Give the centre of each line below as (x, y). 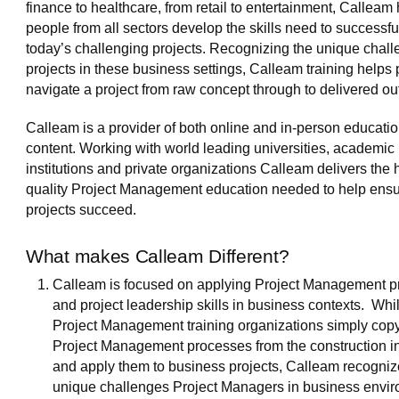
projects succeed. (81, 210)
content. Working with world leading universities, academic (210, 148)
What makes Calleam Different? (158, 256)
